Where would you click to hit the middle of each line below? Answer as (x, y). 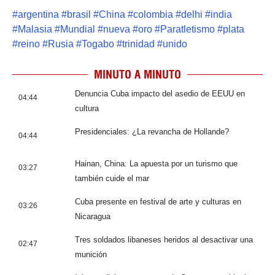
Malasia (35, 29)
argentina (38, 14)
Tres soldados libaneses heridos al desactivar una (164, 239)
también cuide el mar (112, 178)
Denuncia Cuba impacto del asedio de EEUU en (160, 93)
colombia (153, 14)
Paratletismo (188, 29)
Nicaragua (93, 216)
